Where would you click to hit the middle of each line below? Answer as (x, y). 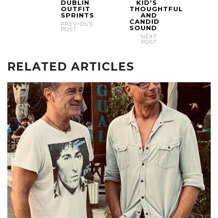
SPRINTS (78, 15)
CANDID (144, 21)
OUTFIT (76, 9)
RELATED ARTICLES (71, 66)
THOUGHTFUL (156, 9)
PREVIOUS (77, 24)
